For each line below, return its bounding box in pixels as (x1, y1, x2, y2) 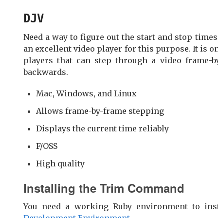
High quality (36, 158, 85, 168)
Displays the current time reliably (36, 123, 169, 133)
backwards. (23, 67, 68, 77)
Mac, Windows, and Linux (36, 88, 137, 98)
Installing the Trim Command (23, 179, 184, 196)
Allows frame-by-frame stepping (36, 106, 164, 116)
